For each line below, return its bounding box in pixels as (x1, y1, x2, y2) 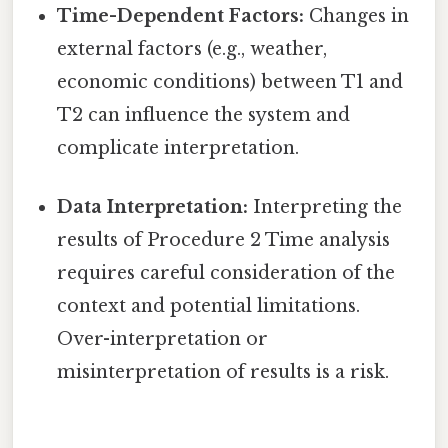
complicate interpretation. (57, 137, 300, 160)
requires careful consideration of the (57, 262, 396, 285)
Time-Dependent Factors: (57, 5, 305, 28)
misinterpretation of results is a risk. (57, 361, 390, 384)
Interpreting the (248, 196, 403, 219)
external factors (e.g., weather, (57, 38, 328, 61)
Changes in (304, 5, 410, 28)
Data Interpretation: (57, 196, 249, 219)
